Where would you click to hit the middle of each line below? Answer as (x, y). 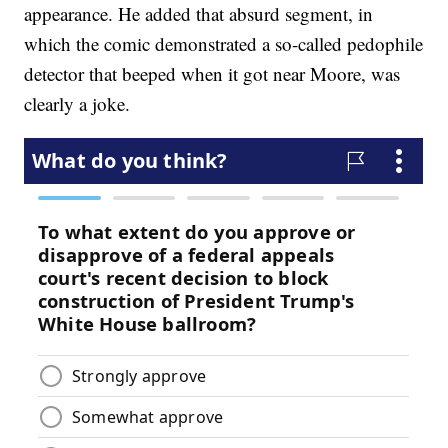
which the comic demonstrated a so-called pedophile (224, 44)
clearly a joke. (77, 104)
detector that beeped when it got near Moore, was (212, 74)
